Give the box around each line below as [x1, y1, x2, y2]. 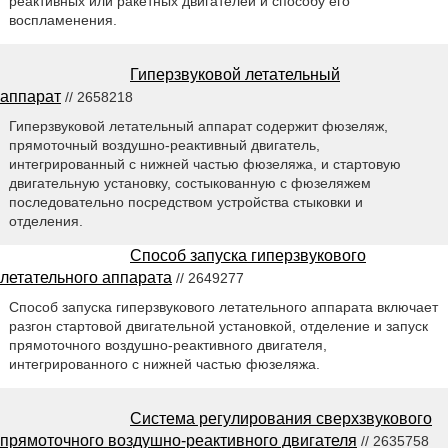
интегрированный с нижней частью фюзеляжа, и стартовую [8, 156, 401, 173]
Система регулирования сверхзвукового [130, 410, 432, 428]
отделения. [8, 213, 83, 230]
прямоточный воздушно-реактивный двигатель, [8, 137, 320, 154]
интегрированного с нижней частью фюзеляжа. [8, 356, 320, 373]
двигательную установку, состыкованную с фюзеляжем [8, 175, 371, 192]
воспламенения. [8, 12, 117, 29]
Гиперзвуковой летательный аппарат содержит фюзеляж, [8, 118, 388, 135]
